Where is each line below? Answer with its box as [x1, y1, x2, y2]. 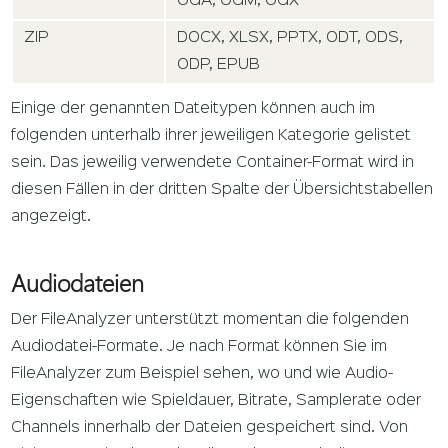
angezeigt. [11, 209, 92, 224]
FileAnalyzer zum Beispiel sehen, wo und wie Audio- [11, 366, 394, 381]
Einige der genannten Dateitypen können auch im [11, 101, 376, 116]
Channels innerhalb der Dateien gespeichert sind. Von [11, 420, 409, 435]
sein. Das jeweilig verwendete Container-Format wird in [11, 155, 415, 170]
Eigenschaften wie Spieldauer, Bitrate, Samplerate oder [11, 393, 422, 408]
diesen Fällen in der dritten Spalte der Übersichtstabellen [11, 182, 434, 197]
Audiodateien [11, 265, 145, 298]
